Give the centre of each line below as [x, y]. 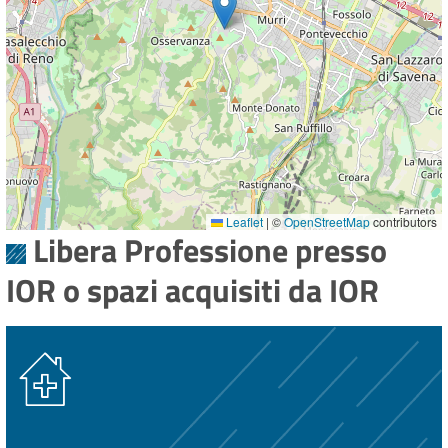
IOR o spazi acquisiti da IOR [192, 290]
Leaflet [243, 222]
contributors [403, 222]
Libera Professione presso [209, 250]
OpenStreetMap [327, 222]
